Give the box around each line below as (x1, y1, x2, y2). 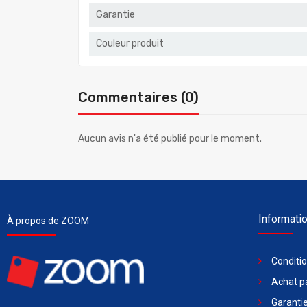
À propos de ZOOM (7, 214, 89, 226)
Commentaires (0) (78, 88, 199, 106)
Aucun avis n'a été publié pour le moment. (78, 132, 262, 145)
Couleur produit (96, 37, 164, 49)
